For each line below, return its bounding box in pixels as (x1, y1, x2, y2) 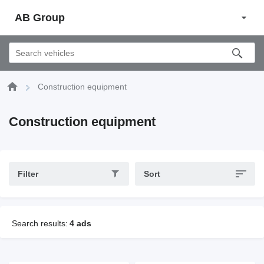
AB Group (15, 11, 65, 24)
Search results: (12, 219, 68, 228)
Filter (18, 169, 38, 179)
